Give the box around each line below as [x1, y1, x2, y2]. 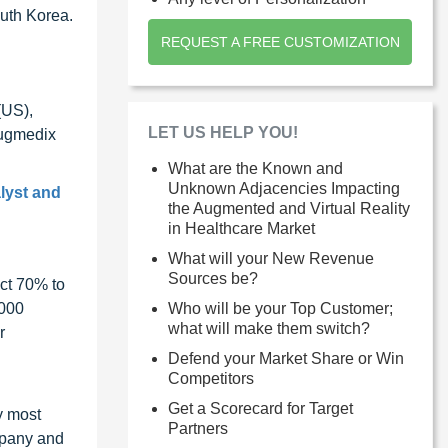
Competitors [168, 369, 254, 387]
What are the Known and [168, 159, 343, 177]
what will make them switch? [168, 319, 370, 337]
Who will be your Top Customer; [168, 299, 393, 317]
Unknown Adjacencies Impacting [168, 179, 400, 197]
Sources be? [168, 269, 258, 287]
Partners [168, 419, 228, 437]
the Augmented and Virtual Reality [168, 199, 410, 217]
